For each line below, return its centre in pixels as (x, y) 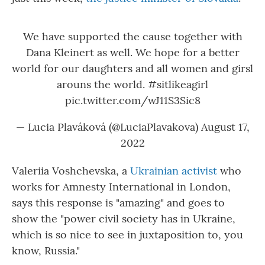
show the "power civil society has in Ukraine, (124, 219)
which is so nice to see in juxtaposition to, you (127, 235)
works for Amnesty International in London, (121, 187)
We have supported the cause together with (132, 36)
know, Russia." (46, 251)
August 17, (225, 127)
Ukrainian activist (174, 171)
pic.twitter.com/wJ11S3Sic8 (132, 100)
